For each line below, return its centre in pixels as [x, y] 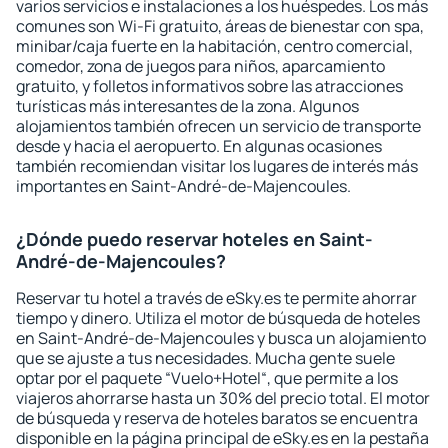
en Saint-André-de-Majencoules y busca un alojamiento [221, 338]
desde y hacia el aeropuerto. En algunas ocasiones [199, 146]
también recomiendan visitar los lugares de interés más [217, 166]
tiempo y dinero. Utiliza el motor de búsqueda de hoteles [218, 318]
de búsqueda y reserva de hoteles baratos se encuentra [217, 418]
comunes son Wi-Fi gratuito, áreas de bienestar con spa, [220, 26]
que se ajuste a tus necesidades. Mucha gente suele [205, 358]
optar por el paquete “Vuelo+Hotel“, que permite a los [207, 378]
